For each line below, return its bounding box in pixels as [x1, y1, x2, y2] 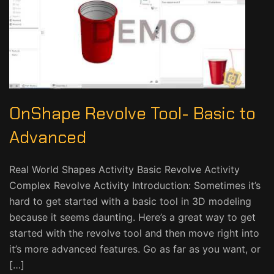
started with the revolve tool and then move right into [9, 227, 259, 239]
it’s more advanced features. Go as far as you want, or [9, 243, 261, 255]
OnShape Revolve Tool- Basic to [9, 102, 256, 125]
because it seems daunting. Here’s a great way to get [9, 211, 256, 223]
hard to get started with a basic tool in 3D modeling [9, 195, 251, 207]
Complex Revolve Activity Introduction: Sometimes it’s [9, 179, 261, 191]
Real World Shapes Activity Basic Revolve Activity [9, 163, 240, 176]
